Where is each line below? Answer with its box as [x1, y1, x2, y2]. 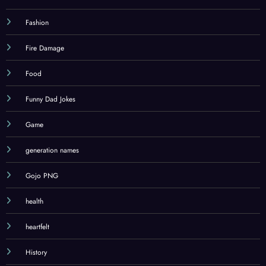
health [25, 195, 43, 207]
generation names [25, 144, 79, 156]
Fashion [25, 17, 49, 28]
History [25, 246, 47, 258]
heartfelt [25, 221, 49, 232]
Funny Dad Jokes [25, 93, 75, 104]
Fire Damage [25, 42, 64, 53]
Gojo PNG [25, 170, 58, 181]
